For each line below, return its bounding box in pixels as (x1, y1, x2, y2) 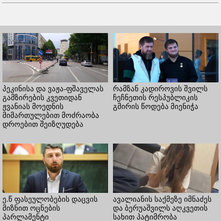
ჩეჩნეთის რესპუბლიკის (113, 93, 198, 102)
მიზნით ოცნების (2, 204, 60, 212)
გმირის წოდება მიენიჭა (113, 102, 198, 110)
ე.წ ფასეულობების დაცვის (2, 195, 98, 203)
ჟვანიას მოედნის (2, 102, 64, 110)
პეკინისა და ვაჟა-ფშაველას (2, 84, 104, 93)
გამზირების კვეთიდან (2, 93, 82, 102)
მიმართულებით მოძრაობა (2, 111, 99, 119)
